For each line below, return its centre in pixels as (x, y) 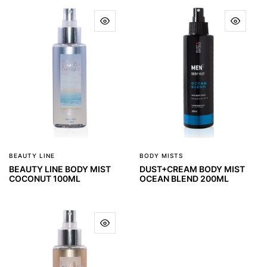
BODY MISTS (161, 155)
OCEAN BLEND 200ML (184, 178)
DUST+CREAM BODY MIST (192, 169)
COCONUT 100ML (45, 178)
